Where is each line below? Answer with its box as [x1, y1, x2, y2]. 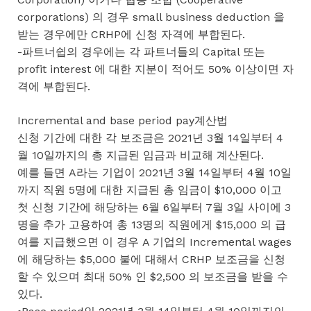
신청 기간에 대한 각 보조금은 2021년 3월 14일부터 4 [17, 131, 283, 144]
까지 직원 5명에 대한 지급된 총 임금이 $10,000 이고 [17, 183, 282, 196]
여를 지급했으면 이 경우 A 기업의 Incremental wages [17, 235, 292, 249]
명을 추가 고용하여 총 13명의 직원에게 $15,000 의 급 [17, 217, 286, 231]
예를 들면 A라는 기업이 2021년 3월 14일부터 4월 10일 [17, 165, 292, 179]
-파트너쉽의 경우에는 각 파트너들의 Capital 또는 [17, 44, 265, 58]
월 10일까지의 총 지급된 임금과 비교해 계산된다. [17, 148, 264, 162]
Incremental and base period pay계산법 [17, 113, 228, 127]
